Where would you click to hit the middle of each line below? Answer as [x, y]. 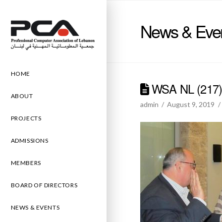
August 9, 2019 [191, 104]
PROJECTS [26, 118]
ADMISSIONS [29, 140]
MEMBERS [26, 163]
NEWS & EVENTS [35, 207]
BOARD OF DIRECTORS [44, 185]
